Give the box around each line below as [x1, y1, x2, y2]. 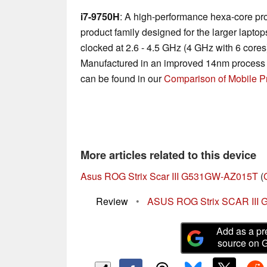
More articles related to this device [80, 147, 256, 163]
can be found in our [80, 72, 164, 86]
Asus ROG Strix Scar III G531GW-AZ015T [80, 169, 258, 184]
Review [96, 194, 128, 209]
